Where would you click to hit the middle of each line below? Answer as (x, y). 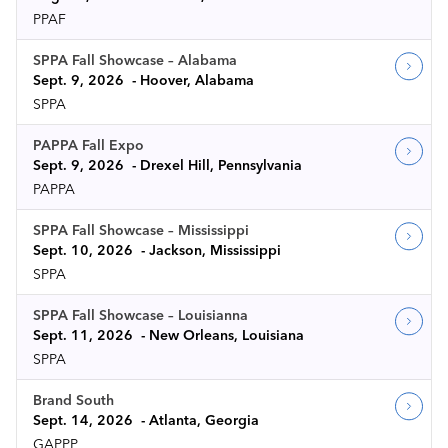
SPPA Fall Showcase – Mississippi (141, 230)
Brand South (73, 400)
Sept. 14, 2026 (83, 420)
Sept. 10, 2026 (83, 250)
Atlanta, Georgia (204, 420)
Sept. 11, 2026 (83, 335)
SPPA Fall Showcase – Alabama (135, 60)
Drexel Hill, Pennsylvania (221, 165)
